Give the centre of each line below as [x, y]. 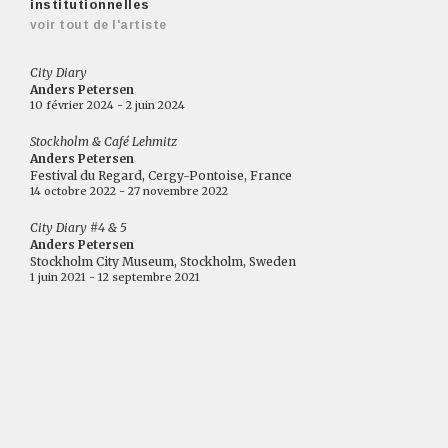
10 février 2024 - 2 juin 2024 [107, 104]
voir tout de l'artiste [98, 24]
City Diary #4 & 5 [78, 227]
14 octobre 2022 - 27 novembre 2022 [129, 190]
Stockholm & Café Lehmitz [103, 141]
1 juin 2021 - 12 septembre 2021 [115, 276]
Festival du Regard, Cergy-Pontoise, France [161, 175]
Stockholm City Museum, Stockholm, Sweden [163, 261]
